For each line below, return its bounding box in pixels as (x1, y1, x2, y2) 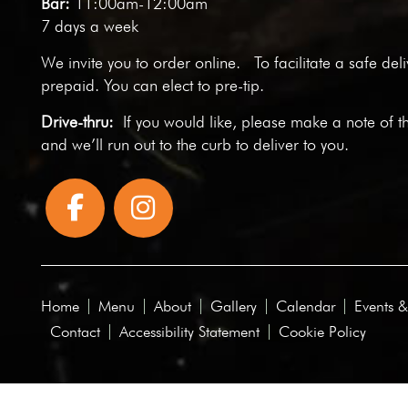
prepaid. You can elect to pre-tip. (40, 75, 264, 95)
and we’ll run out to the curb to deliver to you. (40, 134, 349, 154)
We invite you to (40, 52, 153, 72)
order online (152, 52, 236, 72)
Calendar (275, 296, 335, 315)
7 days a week (40, 15, 138, 36)
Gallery (209, 296, 257, 315)
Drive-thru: (40, 111, 123, 131)
